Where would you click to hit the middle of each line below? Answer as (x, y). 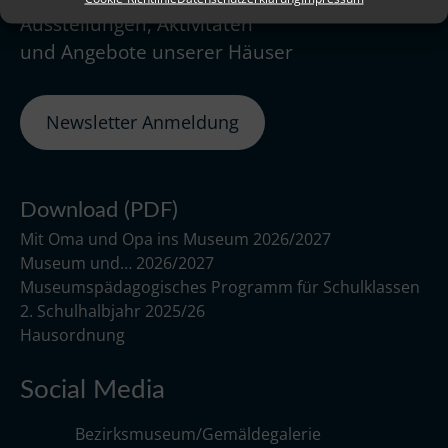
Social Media (92, 389)
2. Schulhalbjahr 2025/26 (112, 310)
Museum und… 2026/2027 (117, 262)
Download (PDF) (99, 209)
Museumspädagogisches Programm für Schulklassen (220, 286)
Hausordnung (72, 334)
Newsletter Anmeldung (142, 121)
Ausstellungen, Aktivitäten (136, 24)
